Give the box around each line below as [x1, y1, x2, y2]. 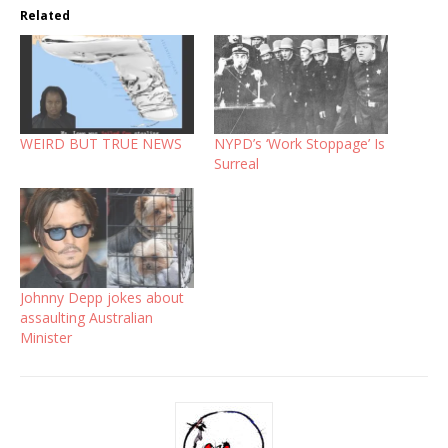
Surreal [214, 154, 259, 174]
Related [20, 6, 70, 24]
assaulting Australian [20, 307, 153, 327]
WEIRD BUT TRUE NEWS [20, 134, 182, 154]
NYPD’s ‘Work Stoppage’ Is [214, 134, 385, 154]
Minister [20, 327, 72, 347]
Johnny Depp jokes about [20, 287, 184, 307]
